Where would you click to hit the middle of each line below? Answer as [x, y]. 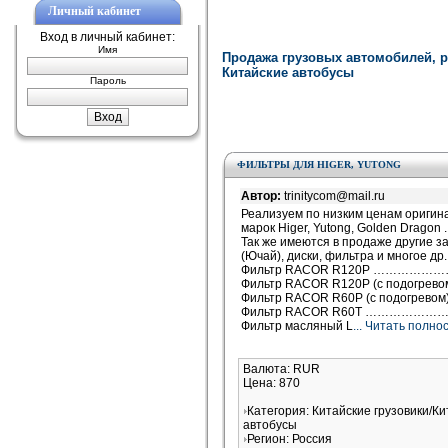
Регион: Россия [289, 439]
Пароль [107, 80]
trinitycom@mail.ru [334, 196]
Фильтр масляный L [297, 326]
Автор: [262, 196]
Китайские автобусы [288, 72]
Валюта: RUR [281, 369]
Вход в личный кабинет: [107, 37]
